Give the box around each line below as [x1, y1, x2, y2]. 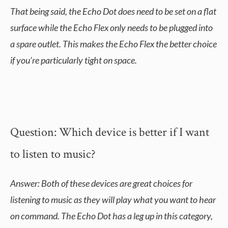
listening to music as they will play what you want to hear [10, 194, 216, 206]
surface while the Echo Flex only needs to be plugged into [10, 22, 213, 34]
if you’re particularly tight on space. [10, 54, 137, 66]
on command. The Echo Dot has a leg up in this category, [10, 210, 213, 222]
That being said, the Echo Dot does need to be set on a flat [10, 6, 216, 17]
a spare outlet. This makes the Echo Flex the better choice [10, 38, 217, 50]
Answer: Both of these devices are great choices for [10, 178, 192, 189]
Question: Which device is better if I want [10, 124, 209, 140]
